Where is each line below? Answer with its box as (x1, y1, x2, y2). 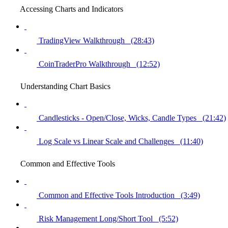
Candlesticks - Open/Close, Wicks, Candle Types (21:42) (39, 113, 226, 122)
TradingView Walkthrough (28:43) (39, 36, 154, 45)
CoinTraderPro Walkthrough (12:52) (39, 59, 160, 68)
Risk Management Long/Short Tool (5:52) (39, 214, 178, 223)
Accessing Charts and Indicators (20, 4, 123, 13)
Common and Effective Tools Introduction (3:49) (39, 190, 200, 199)
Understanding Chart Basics (20, 81, 110, 91)
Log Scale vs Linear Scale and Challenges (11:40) (39, 136, 203, 146)
